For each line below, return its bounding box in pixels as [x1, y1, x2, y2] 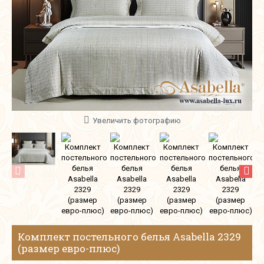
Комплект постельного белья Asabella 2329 [18, 230, 241, 243]
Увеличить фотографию [92, 116, 181, 125]
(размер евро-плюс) [18, 242, 120, 255]
